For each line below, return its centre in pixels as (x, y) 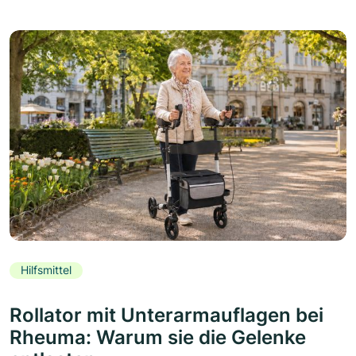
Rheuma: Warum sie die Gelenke (158, 337)
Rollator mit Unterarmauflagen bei (166, 315)
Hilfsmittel (46, 270)
